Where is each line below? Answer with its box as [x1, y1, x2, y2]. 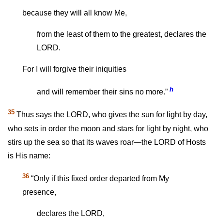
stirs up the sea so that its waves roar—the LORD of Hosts [8, 138, 206, 146]
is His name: [8, 151, 50, 160]
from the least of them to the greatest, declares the [37, 30, 206, 39]
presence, [22, 188, 56, 197]
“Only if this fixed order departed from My [29, 174, 169, 183]
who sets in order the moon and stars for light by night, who [8, 124, 208, 133]
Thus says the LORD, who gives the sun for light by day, [15, 110, 207, 119]
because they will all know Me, [22, 9, 127, 17]
